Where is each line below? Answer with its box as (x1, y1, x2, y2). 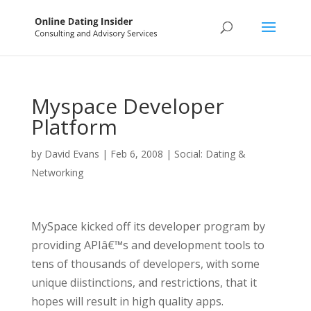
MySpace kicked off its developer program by (31, 219, 265, 234)
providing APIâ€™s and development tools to (31, 237, 264, 253)
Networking (31, 166, 83, 179)
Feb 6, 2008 (110, 147, 163, 160)
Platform (31, 112, 117, 141)
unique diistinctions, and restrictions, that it (31, 275, 257, 290)
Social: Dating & (174, 147, 246, 160)
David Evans (44, 147, 99, 160)
